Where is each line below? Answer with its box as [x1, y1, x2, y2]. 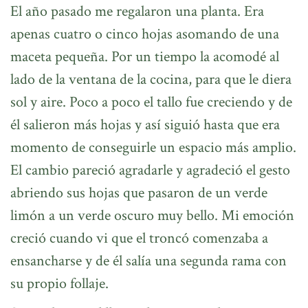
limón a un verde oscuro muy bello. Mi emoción [10, 206, 294, 226]
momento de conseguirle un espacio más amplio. [10, 137, 296, 158]
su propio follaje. [10, 274, 109, 294]
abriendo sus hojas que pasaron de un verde [10, 183, 267, 203]
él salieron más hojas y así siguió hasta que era [10, 115, 280, 135]
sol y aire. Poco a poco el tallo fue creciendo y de [10, 92, 292, 113]
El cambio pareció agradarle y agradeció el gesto [10, 160, 290, 181]
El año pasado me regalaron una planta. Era [10, 1, 264, 22]
